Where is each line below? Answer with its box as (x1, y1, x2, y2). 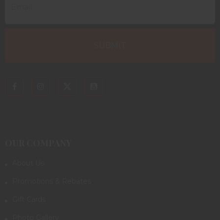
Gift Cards (12, 194, 46, 204)
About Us (12, 158, 44, 167)
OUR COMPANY (5, 137, 72, 149)
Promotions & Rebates (12, 176, 91, 186)
